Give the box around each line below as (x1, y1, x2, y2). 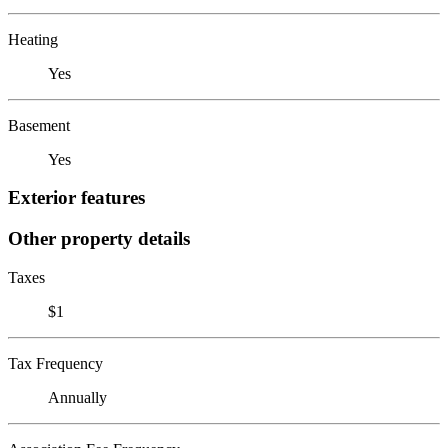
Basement (8, 116, 70, 134)
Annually (48, 388, 107, 406)
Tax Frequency (8, 354, 103, 372)
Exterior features (8, 187, 145, 209)
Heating (8, 30, 58, 48)
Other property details (8, 227, 190, 249)
